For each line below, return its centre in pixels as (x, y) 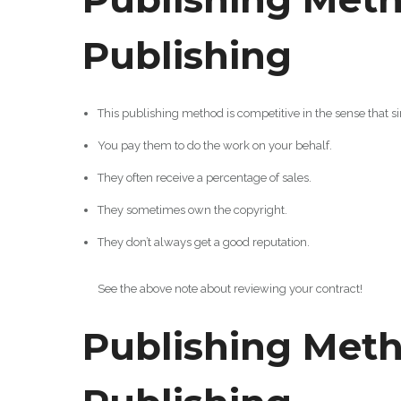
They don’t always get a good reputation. (203, 242)
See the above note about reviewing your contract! (230, 288)
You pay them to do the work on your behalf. (214, 145)
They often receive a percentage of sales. (204, 177)
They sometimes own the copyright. (192, 209)
